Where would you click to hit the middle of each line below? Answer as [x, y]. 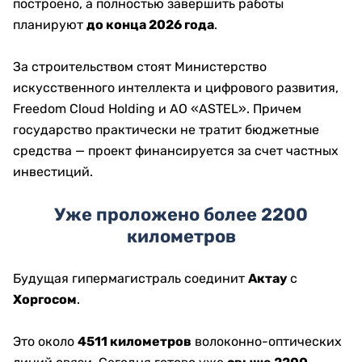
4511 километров [135, 342]
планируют [50, 25]
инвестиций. [53, 172]
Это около [45, 342]
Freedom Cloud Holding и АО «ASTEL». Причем [157, 109]
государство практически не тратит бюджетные [166, 130]
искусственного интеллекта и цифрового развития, [176, 88]
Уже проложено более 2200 [181, 215]
